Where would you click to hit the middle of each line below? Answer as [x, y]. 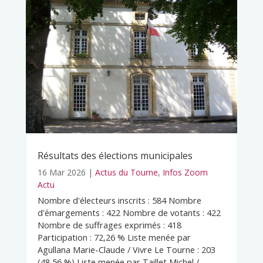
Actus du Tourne [126, 173]
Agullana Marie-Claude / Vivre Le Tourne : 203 [126, 250]
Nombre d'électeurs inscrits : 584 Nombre [119, 200]
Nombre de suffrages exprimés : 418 [109, 225]
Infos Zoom [185, 173]
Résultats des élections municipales [115, 156]
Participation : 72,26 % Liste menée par [114, 237]
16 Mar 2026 [61, 173]
